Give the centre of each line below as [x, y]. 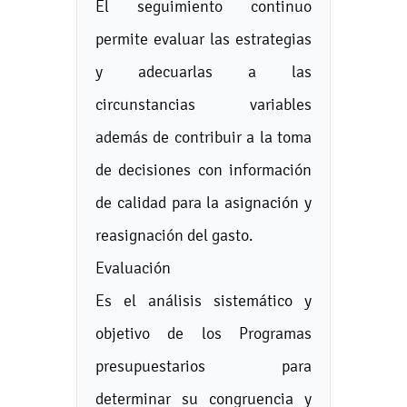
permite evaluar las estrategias [203, 39]
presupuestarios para [203, 366]
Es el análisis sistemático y [203, 300]
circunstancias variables [203, 104]
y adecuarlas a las [203, 71]
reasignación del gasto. [174, 235]
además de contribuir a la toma [203, 137]
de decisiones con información [203, 169]
